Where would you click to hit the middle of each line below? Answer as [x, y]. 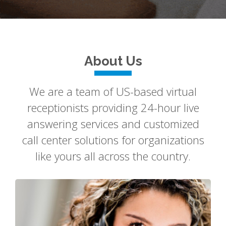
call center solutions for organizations [113, 140]
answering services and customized [113, 124]
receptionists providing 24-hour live [113, 107]
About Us [113, 61]
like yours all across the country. [113, 156]
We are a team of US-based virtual [113, 91]
